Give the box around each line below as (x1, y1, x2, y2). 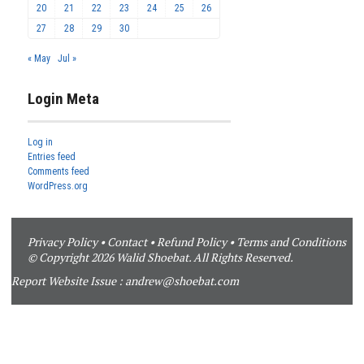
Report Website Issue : (11, 273, 125, 289)
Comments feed (28, 166, 89, 178)
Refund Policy (157, 234, 227, 250)
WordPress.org (28, 180, 88, 193)
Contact (107, 234, 147, 250)
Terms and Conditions (236, 234, 346, 250)
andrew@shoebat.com (125, 273, 239, 289)
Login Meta (28, 89, 99, 109)
